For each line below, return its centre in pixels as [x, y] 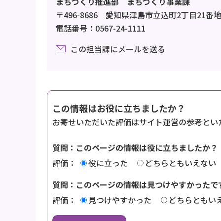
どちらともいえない [181, 163]
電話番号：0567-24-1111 [101, 28]
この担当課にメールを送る [118, 49]
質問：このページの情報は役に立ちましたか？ [135, 147]
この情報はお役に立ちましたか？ [119, 108]
